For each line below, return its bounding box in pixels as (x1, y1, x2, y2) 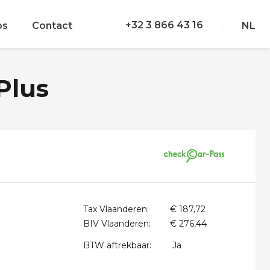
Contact (31, 20, 72, 31)
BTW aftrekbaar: (83, 240, 151, 251)
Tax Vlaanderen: (83, 204, 149, 215)
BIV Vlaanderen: (83, 218, 151, 229)
